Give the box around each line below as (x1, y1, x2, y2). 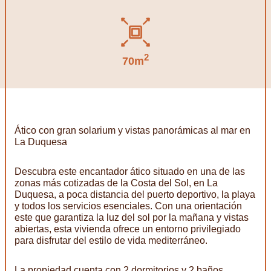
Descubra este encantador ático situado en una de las (15, 166, 245, 177)
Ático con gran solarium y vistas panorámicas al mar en (15, 125, 250, 136)
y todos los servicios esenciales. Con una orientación (15, 201, 242, 212)
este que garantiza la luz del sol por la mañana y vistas (15, 212, 249, 223)
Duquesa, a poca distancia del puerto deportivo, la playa (15, 189, 255, 200)
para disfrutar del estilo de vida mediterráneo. (15, 235, 207, 246)
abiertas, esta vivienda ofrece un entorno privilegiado (15, 224, 241, 235)
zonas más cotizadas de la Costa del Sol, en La (15, 178, 218, 189)
